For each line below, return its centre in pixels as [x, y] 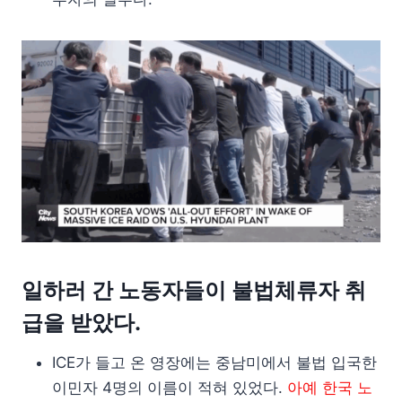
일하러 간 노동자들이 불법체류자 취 [194, 290]
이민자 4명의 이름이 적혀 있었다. [170, 388]
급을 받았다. [81, 323]
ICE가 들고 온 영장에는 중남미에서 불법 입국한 [214, 363]
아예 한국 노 [330, 388]
